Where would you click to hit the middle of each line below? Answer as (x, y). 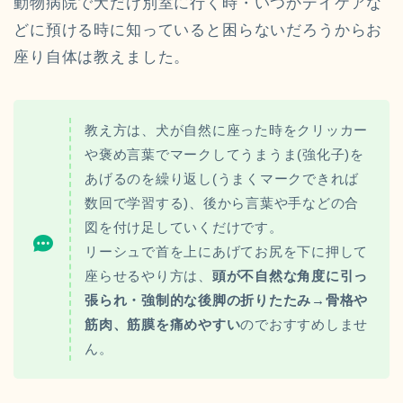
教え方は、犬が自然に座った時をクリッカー (227, 130)
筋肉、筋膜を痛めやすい (163, 324)
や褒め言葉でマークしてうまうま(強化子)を (224, 154)
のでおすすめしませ (304, 324)
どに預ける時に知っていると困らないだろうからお (198, 30)
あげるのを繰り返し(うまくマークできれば (222, 178)
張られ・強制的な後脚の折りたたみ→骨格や (227, 300)
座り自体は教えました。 (102, 57)
